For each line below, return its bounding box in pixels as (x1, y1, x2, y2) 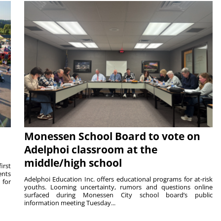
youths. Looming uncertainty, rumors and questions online (24, 182, 213, 191)
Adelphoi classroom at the (24, 142, 157, 156)
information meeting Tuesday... (24, 198, 115, 207)
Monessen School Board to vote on (24, 129, 200, 143)
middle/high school (24, 155, 122, 170)
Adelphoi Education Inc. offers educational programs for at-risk (24, 174, 213, 184)
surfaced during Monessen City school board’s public (24, 190, 213, 199)
